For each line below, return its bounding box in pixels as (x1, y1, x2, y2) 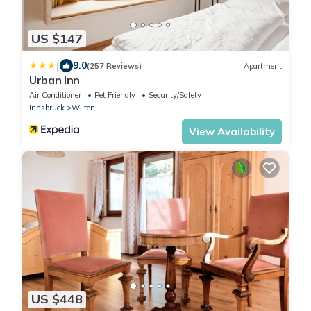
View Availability (189, 125, 275, 139)
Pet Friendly (94, 90, 135, 101)
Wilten (72, 103, 95, 113)
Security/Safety (149, 90, 201, 101)
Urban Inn (29, 73, 81, 87)
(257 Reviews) (87, 60, 142, 71)
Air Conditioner (29, 90, 81, 101)
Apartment (244, 60, 282, 71)
